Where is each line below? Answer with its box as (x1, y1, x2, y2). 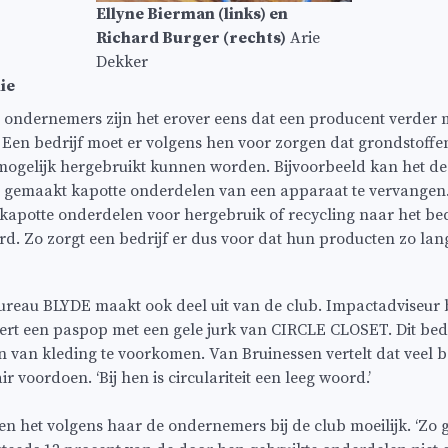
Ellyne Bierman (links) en (96, 3, 288, 24)
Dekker (96, 51, 148, 72)
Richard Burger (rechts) (96, 27, 286, 48)
